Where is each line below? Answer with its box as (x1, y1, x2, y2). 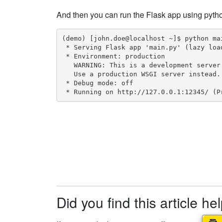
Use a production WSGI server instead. (61, 70, 221, 78)
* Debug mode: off (61, 79, 133, 87)
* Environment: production (61, 52, 165, 60)
